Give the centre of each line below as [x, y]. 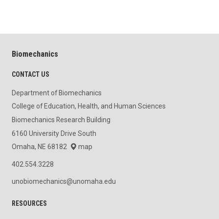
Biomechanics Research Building [61, 120]
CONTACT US [31, 74]
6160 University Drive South [54, 133]
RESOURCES [29, 203]
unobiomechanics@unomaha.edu [64, 181]
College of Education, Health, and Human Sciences [89, 106]
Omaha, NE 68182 [41, 147]
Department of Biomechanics [57, 93]
